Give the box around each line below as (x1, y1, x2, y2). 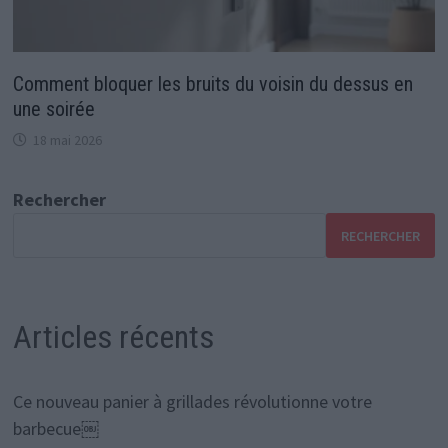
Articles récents (12, 318, 214, 357)
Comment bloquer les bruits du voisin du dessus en (12, 72, 413, 97)
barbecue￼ (12, 416, 99, 440)
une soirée (12, 97, 95, 122)
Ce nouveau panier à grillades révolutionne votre (12, 389, 372, 413)
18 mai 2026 (32, 131, 102, 150)
